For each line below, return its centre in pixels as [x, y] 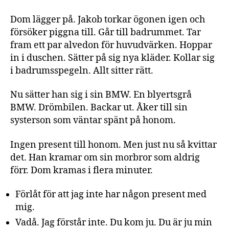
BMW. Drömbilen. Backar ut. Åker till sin [99, 108]
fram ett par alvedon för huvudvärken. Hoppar [111, 45]
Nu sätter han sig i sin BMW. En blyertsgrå [101, 95]
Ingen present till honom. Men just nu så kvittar [113, 145]
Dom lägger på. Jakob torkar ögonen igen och [108, 19]
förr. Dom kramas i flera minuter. [82, 170]
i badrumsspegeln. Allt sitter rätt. [82, 71]
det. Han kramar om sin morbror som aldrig [105, 157]
